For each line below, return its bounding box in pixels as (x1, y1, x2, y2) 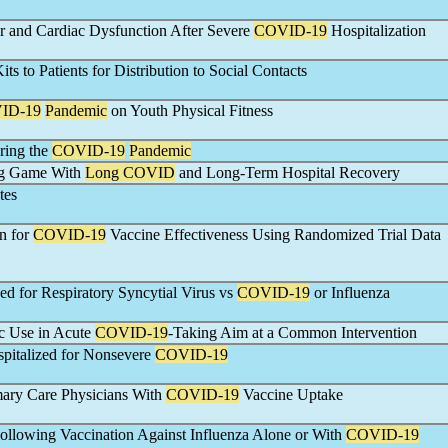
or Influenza (310, 284, 390, 301)
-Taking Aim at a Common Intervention (168, 324, 417, 341)
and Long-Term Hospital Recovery (175, 164, 400, 181)
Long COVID (85, 164, 175, 181)
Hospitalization (327, 22, 426, 39)
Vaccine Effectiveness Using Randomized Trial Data (106, 226, 441, 243)
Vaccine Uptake (239, 386, 343, 403)
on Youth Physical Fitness (107, 102, 273, 119)
